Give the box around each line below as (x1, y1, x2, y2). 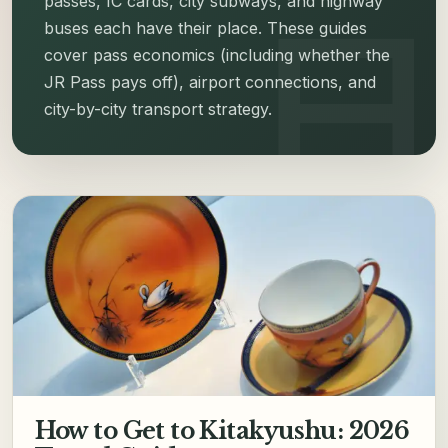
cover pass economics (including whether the (44, 44, 390, 65)
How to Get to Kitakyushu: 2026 (34, 416, 410, 446)
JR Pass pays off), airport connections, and (44, 71, 376, 92)
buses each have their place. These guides (44, 17, 367, 38)
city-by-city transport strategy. (44, 98, 272, 119)
